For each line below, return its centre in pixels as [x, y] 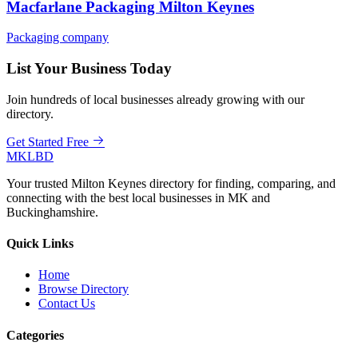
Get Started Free [48, 141]
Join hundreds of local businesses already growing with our [155, 99]
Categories [35, 335]
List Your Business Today [89, 69]
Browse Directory [84, 289]
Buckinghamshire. [52, 212]
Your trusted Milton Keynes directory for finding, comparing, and [171, 183]
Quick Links [40, 244]
